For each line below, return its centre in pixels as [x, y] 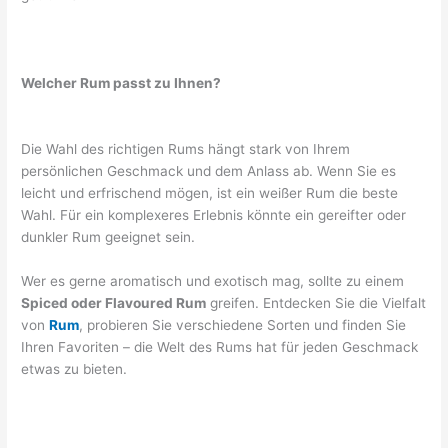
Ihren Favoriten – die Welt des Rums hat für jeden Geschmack [220, 346]
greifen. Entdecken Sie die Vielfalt [316, 302]
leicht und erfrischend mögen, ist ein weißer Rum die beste [210, 192]
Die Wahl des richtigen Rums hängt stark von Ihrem [186, 148]
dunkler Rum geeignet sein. [108, 236]
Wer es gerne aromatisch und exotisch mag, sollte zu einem [213, 280]
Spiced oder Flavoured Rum [114, 302]
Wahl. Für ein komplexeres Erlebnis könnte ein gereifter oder [214, 214]
